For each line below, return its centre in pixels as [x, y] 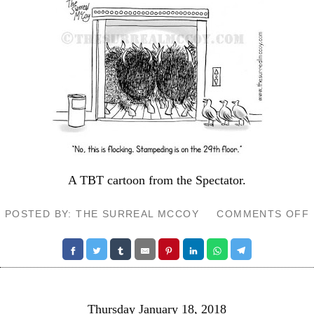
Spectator [219, 180]
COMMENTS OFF [263, 214]
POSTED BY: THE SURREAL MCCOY [102, 214]
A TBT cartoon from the [132, 180]
